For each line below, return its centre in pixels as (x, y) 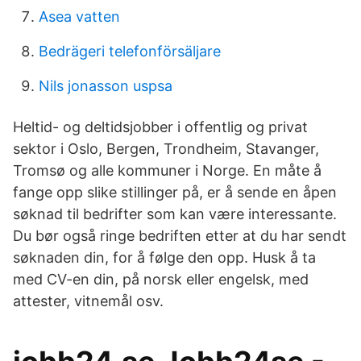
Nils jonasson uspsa (106, 86)
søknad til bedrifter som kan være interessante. (175, 214)
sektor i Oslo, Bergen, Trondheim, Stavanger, (166, 149)
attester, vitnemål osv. (88, 301)
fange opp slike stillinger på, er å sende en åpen (175, 192)
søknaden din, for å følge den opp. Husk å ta (164, 257)
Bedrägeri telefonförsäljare (130, 51)
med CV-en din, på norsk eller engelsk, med (161, 279)
